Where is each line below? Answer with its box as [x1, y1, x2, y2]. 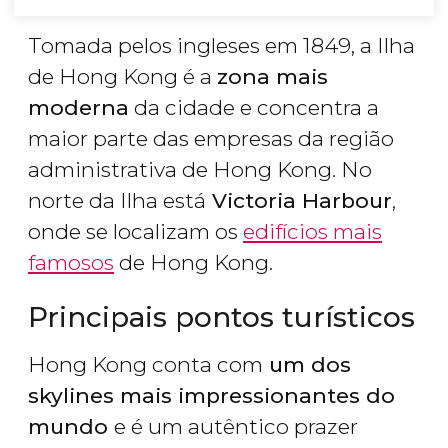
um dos [263, 352, 351, 378]
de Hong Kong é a [28, 64, 217, 90]
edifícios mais [243, 219, 382, 245]
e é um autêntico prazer [114, 414, 358, 440]
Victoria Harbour [206, 188, 392, 214]
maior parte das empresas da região [28, 126, 394, 152]
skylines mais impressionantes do [28, 383, 395, 409]
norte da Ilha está [28, 188, 206, 214]
